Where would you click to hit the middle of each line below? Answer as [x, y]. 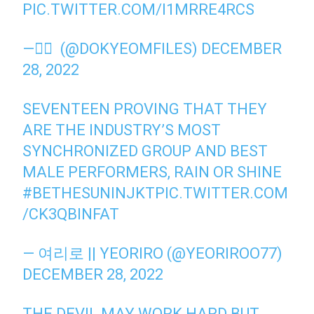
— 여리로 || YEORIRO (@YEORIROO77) [153, 253]
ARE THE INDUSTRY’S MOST [122, 130]
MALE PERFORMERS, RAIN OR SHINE [152, 172]
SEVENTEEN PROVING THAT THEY [145, 109]
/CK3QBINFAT [71, 214]
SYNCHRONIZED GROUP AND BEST [145, 151]
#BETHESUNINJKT [89, 193]
